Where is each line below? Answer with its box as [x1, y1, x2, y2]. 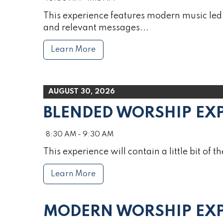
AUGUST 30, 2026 [48, 88, 115, 96]
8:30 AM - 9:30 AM [46, 131, 113, 138]
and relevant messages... [43, 23, 149, 32]
